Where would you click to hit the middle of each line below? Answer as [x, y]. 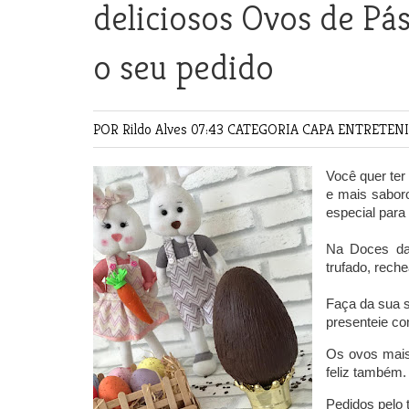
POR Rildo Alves [142, 129]
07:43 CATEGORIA [246, 129]
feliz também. [366, 372]
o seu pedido [184, 67]
